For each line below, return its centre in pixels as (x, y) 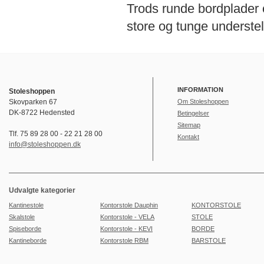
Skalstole (22, 217)
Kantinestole (26, 205)
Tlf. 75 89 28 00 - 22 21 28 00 (56, 134)
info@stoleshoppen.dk (45, 144)
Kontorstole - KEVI (126, 229)
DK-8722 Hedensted (42, 113)
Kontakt (188, 137)
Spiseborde (25, 229)
